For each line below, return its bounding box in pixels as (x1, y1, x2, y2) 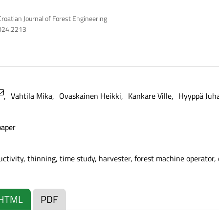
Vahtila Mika (10, 89, 52, 102)
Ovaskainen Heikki (59, 89, 121, 102)
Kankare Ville (128, 89, 172, 102)
